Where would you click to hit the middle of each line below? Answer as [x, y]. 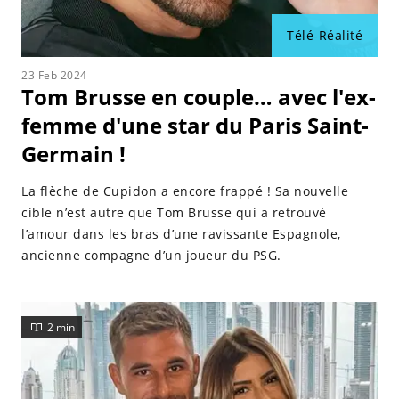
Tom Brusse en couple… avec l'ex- [199, 97]
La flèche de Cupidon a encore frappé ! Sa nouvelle [185, 191]
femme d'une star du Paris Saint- [195, 125]
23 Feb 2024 [54, 75]
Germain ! [73, 154]
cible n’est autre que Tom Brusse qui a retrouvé [174, 212]
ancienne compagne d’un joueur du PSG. [151, 255]
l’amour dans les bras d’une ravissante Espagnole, [181, 234]
